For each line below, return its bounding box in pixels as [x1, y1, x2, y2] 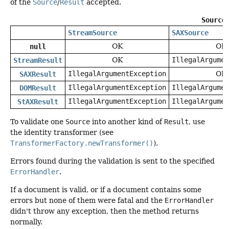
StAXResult [17, 98, 58, 106]
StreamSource [68, 29, 117, 37]
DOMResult [19, 84, 56, 93]
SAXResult [19, 70, 56, 79]
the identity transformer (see [10, 128, 113, 136]
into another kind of [90, 117, 164, 126]
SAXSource [172, 29, 209, 37]
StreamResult [13, 56, 62, 65]
